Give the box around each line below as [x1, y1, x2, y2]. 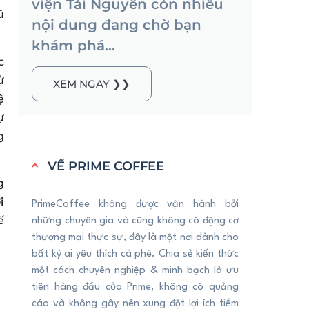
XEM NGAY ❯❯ [53, 77, 130, 90]
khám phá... [32, 37, 115, 54]
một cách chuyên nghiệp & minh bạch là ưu [32, 265, 239, 276]
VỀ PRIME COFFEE [47, 158, 164, 174]
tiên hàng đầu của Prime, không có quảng [32, 281, 239, 292]
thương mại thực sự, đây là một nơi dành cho [32, 232, 239, 243]
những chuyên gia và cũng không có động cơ [32, 215, 239, 226]
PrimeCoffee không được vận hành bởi [32, 199, 239, 210]
